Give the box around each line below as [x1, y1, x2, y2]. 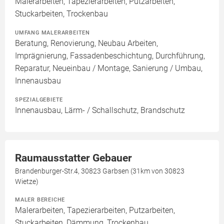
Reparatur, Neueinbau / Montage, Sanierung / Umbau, [15, 63, 202, 73]
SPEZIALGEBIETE [15, 96, 63, 103]
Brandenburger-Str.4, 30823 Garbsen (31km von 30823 [15, 167, 184, 175]
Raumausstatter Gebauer [15, 152, 132, 164]
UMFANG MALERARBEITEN [15, 29, 90, 36]
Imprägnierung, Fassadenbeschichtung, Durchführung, [15, 51, 205, 61]
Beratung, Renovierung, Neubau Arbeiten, [15, 38, 158, 48]
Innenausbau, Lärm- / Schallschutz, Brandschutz [15, 105, 185, 115]
